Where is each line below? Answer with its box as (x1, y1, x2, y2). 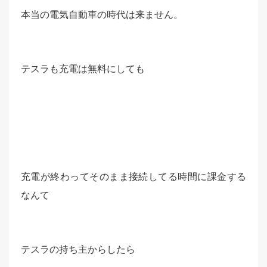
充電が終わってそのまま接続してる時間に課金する (21, 170, 246, 182)
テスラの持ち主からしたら (21, 243, 135, 255)
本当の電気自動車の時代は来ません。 (21, 8, 183, 20)
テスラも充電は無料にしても (21, 62, 145, 74)
